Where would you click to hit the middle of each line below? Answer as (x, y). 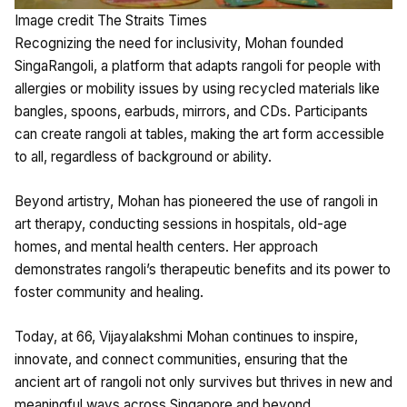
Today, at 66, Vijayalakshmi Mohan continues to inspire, (186, 336)
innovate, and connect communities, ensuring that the (181, 359)
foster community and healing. (109, 292)
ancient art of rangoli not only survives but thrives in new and (203, 382)
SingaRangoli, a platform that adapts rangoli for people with (198, 65)
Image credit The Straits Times (111, 20)
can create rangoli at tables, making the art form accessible (199, 134)
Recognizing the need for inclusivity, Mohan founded (179, 43)
